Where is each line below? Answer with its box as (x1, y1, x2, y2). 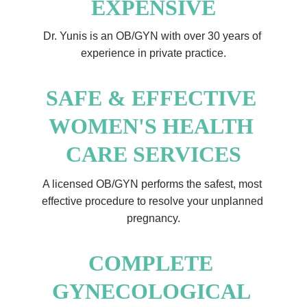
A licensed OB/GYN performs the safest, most (42, 178, 265, 190)
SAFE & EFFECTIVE (45, 86, 262, 110)
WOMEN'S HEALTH (48, 114, 259, 138)
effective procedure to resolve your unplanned (41, 195, 266, 207)
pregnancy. (127, 212, 180, 224)
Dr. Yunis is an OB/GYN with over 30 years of (43, 30, 264, 42)
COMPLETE (88, 251, 219, 275)
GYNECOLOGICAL (52, 279, 255, 304)
